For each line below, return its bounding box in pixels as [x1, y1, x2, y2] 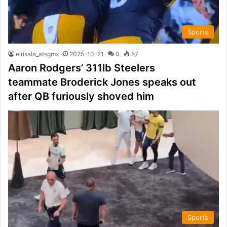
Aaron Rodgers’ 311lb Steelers [8, 61, 155, 74]
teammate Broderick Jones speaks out [8, 75, 196, 88]
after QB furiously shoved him [8, 90, 154, 102]
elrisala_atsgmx [16, 50, 59, 58]
